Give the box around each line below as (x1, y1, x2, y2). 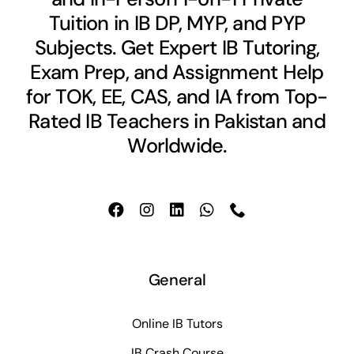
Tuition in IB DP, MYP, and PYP (48, 10, 306, 37)
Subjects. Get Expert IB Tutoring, (34, 35, 320, 62)
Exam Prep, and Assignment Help (30, 59, 324, 86)
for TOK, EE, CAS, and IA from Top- (26, 84, 328, 111)
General (148, 269, 206, 290)
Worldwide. (127, 133, 227, 160)
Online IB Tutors (131, 315, 223, 333)
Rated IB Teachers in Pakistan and (28, 108, 326, 135)
